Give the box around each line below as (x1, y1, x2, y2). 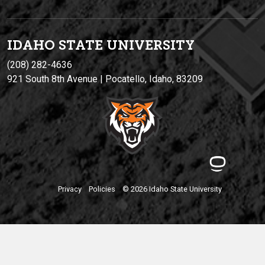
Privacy (57, 185, 82, 193)
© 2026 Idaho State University (122, 185, 222, 193)
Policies (88, 185, 115, 193)
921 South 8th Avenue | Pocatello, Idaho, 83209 (7, 73, 203, 85)
